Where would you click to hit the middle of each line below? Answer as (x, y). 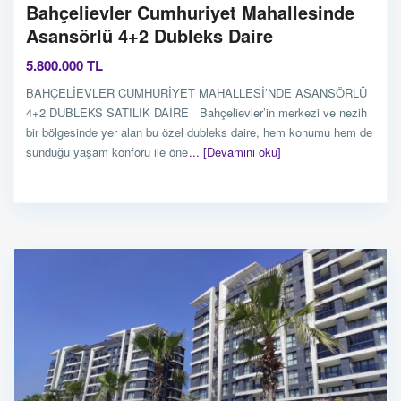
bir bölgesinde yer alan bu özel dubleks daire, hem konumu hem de (199, 132)
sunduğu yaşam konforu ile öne (109, 151)
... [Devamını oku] (235, 151)
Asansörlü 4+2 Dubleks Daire (149, 35)
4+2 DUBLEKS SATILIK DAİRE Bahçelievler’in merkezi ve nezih (196, 112)
